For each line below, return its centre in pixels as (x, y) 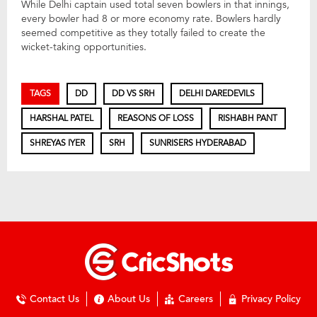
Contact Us (54, 299)
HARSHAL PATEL (62, 119)
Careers (196, 299)
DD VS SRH (133, 94)
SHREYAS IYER (57, 143)
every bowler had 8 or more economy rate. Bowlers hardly (151, 19)
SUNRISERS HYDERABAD (198, 143)
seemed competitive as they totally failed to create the (143, 33)
